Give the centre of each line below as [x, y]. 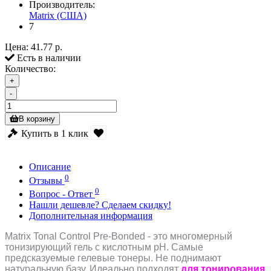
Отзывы [47, 180]
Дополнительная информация [91, 215]
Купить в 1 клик [54, 133]
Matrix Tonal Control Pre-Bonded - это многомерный [119, 236]
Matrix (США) [58, 16]
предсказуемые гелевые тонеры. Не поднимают [113, 258]
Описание [50, 167]
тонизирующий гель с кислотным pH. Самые [104, 247]
